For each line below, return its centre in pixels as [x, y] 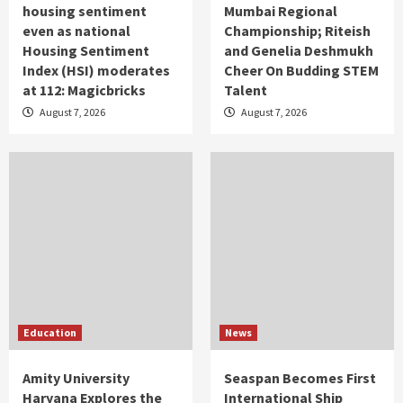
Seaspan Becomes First [300, 378]
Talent [246, 90]
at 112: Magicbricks [84, 90]
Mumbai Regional [281, 11]
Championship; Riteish [297, 31]
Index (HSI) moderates [96, 71]
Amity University [76, 378]
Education [50, 333]
